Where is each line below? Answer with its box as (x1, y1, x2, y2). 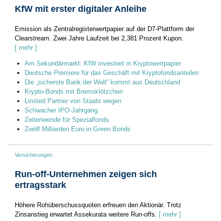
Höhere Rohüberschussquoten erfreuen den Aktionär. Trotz (15, 201, 182, 209)
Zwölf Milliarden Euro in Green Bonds (25, 125, 131, 133)
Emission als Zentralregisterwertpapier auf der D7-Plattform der (15, 25, 194, 33)
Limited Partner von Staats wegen (25, 97, 121, 105)
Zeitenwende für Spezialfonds (25, 115, 109, 123)
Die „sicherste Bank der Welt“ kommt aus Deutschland (25, 78, 180, 86)
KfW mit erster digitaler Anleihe (15, 3, 147, 14)
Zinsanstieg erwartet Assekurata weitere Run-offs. (15, 210, 157, 218)
